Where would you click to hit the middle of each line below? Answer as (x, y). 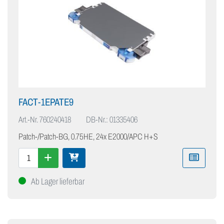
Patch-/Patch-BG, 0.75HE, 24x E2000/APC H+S (88, 137)
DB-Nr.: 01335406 (112, 120)
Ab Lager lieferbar (58, 182)
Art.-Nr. (28, 120)
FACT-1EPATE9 (46, 102)
